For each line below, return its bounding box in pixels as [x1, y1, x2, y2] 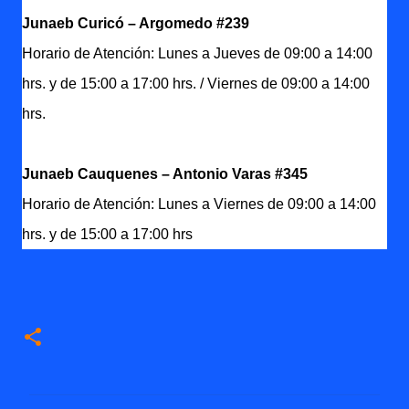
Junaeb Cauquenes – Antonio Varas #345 [22, 166, 308, 182]
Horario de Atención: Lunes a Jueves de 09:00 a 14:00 [22, 46, 372, 61]
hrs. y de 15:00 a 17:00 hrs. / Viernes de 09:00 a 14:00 [22, 76, 370, 91]
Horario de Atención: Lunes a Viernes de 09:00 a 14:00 [22, 196, 376, 212]
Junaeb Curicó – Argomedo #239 [22, 16, 249, 31]
